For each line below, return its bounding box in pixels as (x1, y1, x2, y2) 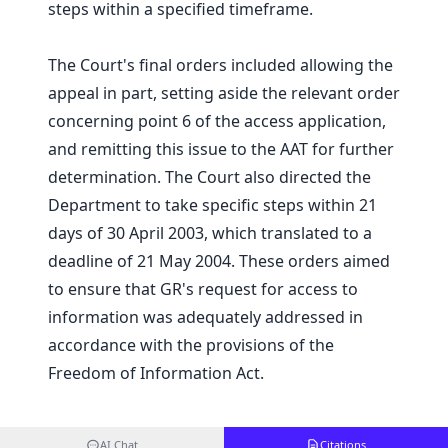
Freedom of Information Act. (48, 362, 264, 385)
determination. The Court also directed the (48, 166, 371, 189)
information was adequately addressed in (48, 306, 363, 329)
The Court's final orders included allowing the (48, 54, 393, 77)
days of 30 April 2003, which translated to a (48, 222, 372, 245)
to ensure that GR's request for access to (48, 278, 358, 301)
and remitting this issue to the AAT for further (48, 138, 394, 161)
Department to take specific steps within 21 (48, 194, 377, 217)
